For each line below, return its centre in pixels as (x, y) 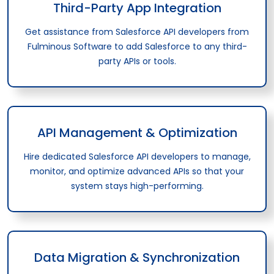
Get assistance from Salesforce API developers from (137, 31)
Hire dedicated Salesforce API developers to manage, (137, 156)
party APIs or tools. (137, 61)
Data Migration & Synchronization (137, 257)
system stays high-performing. (137, 186)
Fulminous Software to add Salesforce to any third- (137, 46)
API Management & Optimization (137, 132)
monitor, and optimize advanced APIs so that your (137, 171)
